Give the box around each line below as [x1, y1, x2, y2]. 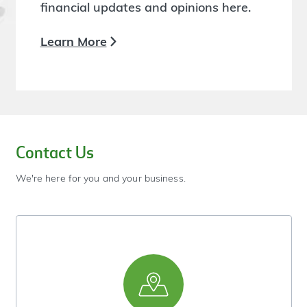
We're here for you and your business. [15, 172, 186, 185]
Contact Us [15, 142, 94, 163]
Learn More [40, 33, 107, 49]
